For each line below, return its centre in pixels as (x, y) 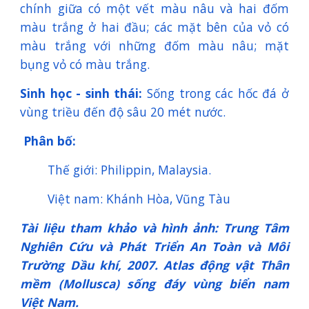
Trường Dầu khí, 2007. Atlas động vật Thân (154, 265)
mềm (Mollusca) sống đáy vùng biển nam (154, 283)
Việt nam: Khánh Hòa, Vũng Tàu (139, 199)
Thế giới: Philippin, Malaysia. (130, 170)
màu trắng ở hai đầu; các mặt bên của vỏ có (154, 27)
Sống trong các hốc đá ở (216, 93)
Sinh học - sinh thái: (81, 93)
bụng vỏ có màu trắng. (85, 64)
